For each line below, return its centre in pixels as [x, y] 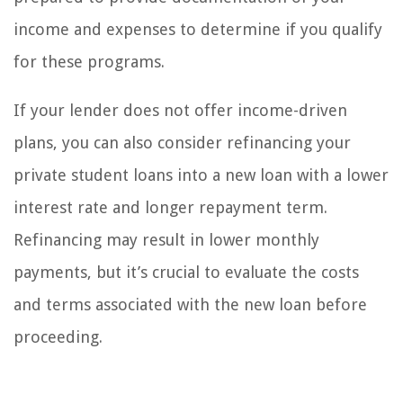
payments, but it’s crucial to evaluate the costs [186, 273]
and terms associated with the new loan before [190, 305]
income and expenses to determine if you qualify [198, 30]
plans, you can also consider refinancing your [182, 143]
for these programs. [89, 62]
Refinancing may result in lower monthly [166, 240]
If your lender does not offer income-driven [180, 111]
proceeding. [58, 337]
